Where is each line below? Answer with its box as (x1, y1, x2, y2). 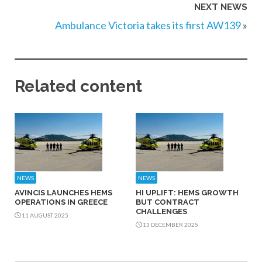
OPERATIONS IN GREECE (15, 198, 108, 207)
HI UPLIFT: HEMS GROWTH (135, 188, 239, 198)
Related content (15, 77, 142, 96)
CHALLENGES (135, 207, 187, 216)
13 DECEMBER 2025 (141, 221, 198, 229)
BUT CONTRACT (135, 198, 199, 207)
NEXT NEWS (194, 1, 247, 12)
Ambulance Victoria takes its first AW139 (55, 18, 241, 32)
